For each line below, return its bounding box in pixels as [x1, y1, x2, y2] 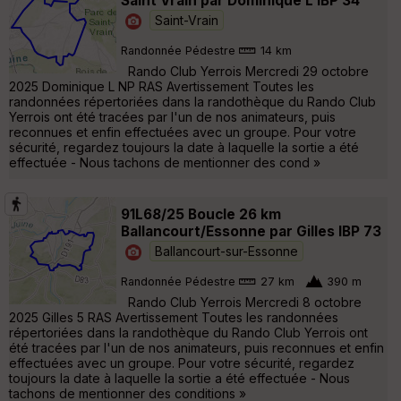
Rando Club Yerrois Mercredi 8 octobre [121, 294, 362, 310]
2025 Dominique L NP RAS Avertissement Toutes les [9, 78, 314, 94]
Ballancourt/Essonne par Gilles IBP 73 [121, 222, 381, 240]
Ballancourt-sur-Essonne [155, 243, 298, 259]
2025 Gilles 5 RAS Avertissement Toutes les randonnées [9, 309, 338, 325]
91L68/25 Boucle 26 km [121, 205, 281, 223]
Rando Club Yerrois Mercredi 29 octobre [121, 63, 369, 79]
